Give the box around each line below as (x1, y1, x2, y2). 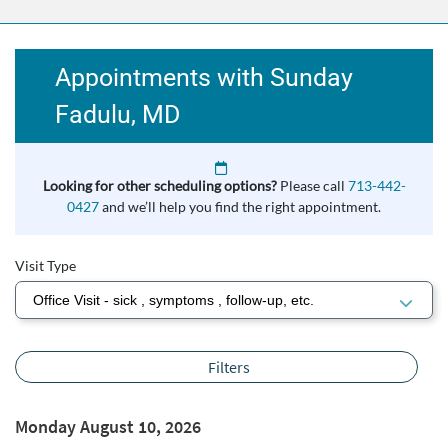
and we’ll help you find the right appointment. (99, 198, 381, 215)
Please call (279, 177, 348, 194)
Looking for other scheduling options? (42, 177, 280, 194)
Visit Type (15, 257, 76, 274)
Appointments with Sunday (55, 63, 353, 92)
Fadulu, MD (55, 100, 180, 129)
